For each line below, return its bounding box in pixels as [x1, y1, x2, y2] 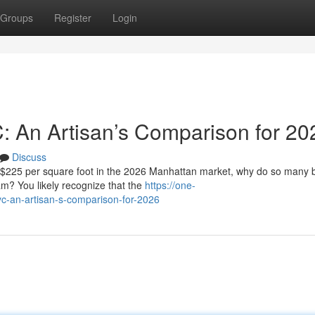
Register [54, 11, 91, 25]
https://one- [145, 178, 195, 192]
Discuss [12, 150, 46, 164]
